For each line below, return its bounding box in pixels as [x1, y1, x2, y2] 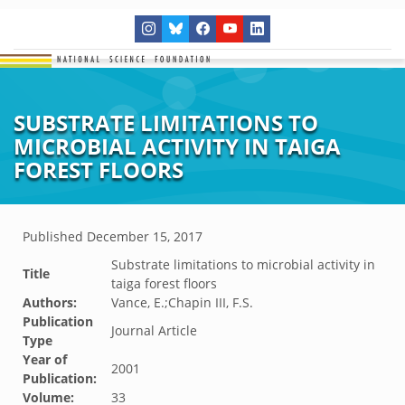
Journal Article [111, 322, 197, 339]
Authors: [23, 294, 77, 311]
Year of [23, 351, 67, 368]
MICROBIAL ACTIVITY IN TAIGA [14, 131, 341, 161]
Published [23, 228, 87, 245]
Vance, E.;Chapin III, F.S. [111, 294, 253, 311]
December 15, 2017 [87, 228, 202, 245]
